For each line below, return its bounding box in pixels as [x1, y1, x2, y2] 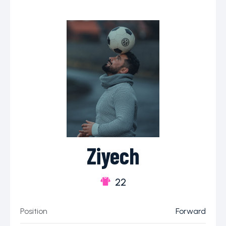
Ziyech [86, 142, 140, 169]
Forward [176, 206, 206, 216]
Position [20, 206, 47, 216]
